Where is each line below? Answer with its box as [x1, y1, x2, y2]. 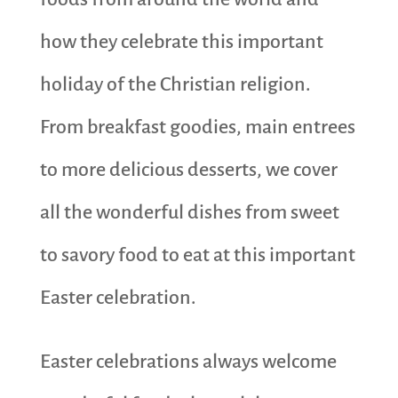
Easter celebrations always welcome [39, 351, 337, 373]
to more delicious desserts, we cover [39, 159, 338, 181]
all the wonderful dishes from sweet [39, 202, 339, 224]
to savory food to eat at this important [39, 244, 355, 267]
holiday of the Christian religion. [39, 74, 314, 96]
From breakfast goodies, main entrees [39, 116, 355, 139]
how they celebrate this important [39, 31, 323, 53]
